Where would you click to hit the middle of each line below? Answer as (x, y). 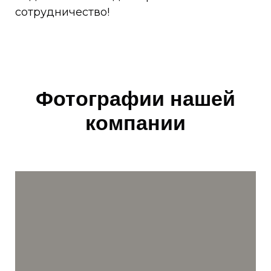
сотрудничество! (62, 12)
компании (135, 122)
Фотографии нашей (135, 98)
